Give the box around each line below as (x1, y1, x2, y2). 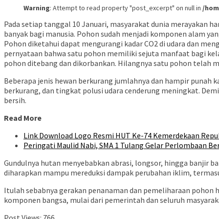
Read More (4, 113, 42, 123)
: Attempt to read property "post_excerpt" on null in (50, 3, 202, 13)
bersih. (4, 95, 26, 106)
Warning (23, 3, 50, 13)
